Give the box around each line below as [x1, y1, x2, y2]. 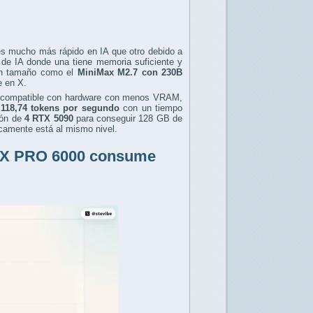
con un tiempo [119, 103, 183, 114]
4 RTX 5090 [21, 113, 73, 124]
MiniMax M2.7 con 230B [77, 66, 183, 78]
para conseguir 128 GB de [73, 113, 183, 124]
